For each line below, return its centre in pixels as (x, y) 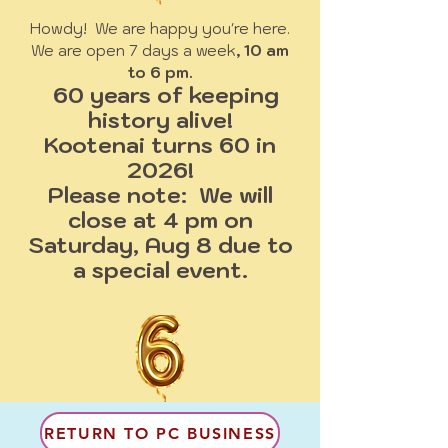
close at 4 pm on (160, 219)
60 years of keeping (166, 94)
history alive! (160, 119)
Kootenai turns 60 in (160, 144)
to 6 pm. (160, 72)
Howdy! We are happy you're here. (160, 28)
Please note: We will (160, 194)
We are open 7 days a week (133, 50)
